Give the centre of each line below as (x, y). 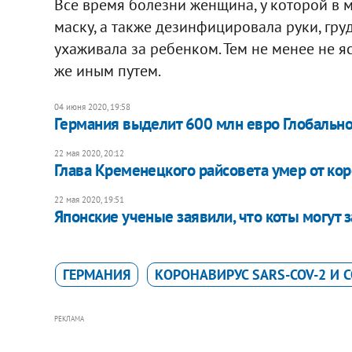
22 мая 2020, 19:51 (89, 199)
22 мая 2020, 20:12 (89, 153)
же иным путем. (107, 70)
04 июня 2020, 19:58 (92, 106)
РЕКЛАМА (69, 318)
